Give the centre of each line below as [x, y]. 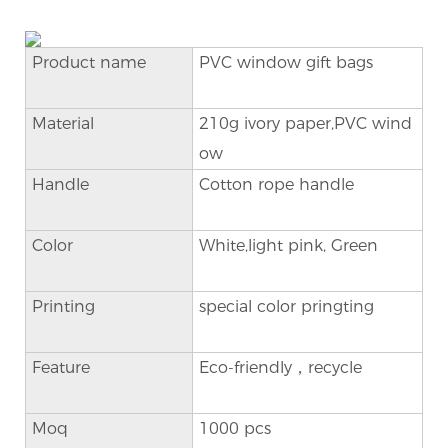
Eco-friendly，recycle [280, 367]
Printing [105, 306]
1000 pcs [234, 428]
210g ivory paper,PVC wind [305, 123]
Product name [106, 62]
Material [105, 123]
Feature [108, 367]
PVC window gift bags [285, 62]
